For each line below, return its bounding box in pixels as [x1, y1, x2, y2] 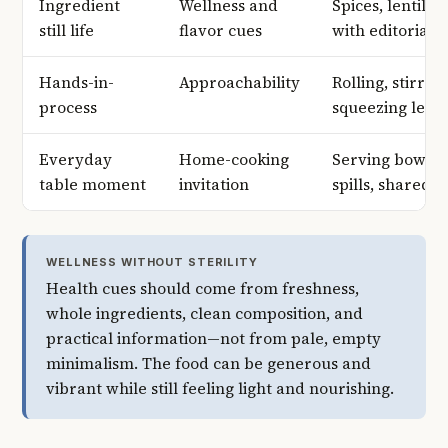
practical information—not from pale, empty [46, 328, 381, 350]
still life [39, 20, 94, 42]
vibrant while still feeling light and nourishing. [46, 378, 394, 400]
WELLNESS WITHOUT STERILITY [46, 255, 258, 270]
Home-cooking [179, 149, 289, 171]
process [39, 97, 97, 119]
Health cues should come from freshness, [46, 278, 359, 300]
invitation [179, 174, 249, 196]
